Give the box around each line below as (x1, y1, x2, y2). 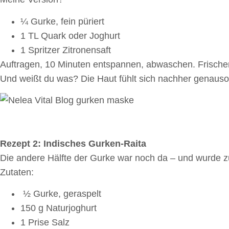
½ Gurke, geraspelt (20, 189, 101, 199)
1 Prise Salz (20, 217, 70, 228)
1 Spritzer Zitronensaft (20, 44, 111, 55)
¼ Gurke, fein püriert (20, 16, 104, 27)
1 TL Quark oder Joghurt (20, 30, 120, 41)
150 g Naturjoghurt (20, 203, 97, 214)
